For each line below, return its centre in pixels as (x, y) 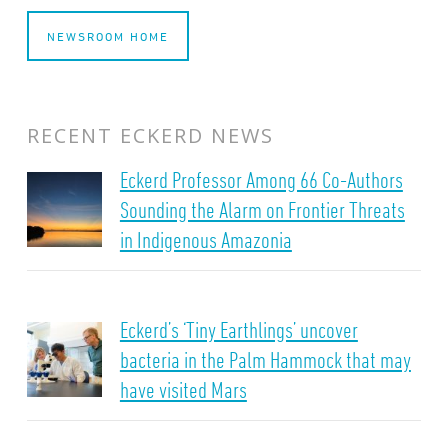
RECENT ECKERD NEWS (150, 136)
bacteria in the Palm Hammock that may (265, 360)
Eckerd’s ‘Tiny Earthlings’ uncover (238, 330)
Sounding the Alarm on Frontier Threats (262, 210)
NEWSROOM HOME (107, 36)
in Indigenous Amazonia (205, 240)
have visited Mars (183, 390)
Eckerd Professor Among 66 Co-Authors (261, 180)
